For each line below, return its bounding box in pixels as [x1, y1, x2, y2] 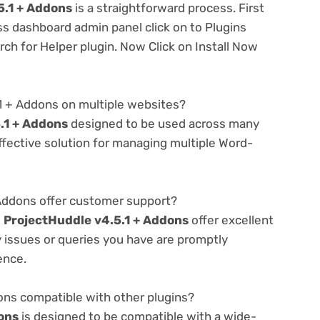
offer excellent [189, 213, 274, 228]
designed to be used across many [68, 116, 259, 131]
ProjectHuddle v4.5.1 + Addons [4, 213, 189, 228]
